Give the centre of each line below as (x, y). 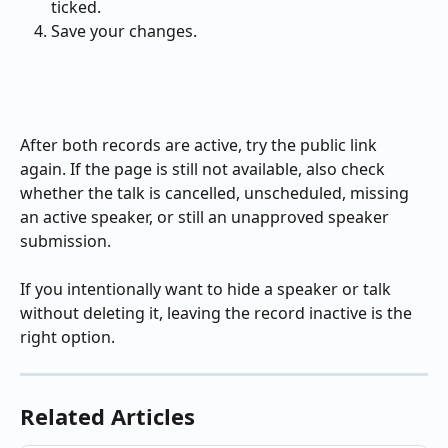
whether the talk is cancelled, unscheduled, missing (216, 192)
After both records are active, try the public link (200, 144)
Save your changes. (124, 31)
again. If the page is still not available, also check (204, 168)
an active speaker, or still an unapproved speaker (206, 216)
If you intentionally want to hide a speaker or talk (207, 289)
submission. (65, 240)
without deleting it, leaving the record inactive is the (218, 313)
